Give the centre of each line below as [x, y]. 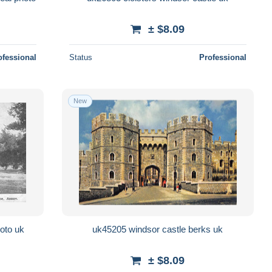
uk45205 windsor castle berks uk [218, 229]
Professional [223, 57]
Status [80, 57]
